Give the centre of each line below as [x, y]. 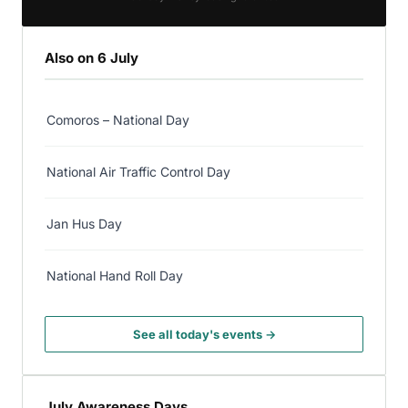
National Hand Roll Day [115, 275]
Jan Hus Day [84, 223]
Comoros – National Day [118, 119]
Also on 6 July [92, 57]
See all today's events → [204, 334]
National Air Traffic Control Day [138, 171]
